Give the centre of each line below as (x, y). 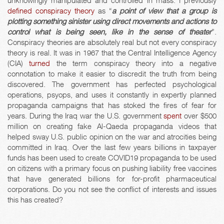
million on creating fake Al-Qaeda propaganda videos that (112, 126)
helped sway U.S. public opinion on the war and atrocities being (112, 137)
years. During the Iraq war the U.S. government (86, 116)
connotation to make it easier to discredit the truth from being (112, 74)
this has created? (35, 200)
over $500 (199, 116)
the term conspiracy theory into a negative (133, 63)
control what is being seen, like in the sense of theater (109, 32)
